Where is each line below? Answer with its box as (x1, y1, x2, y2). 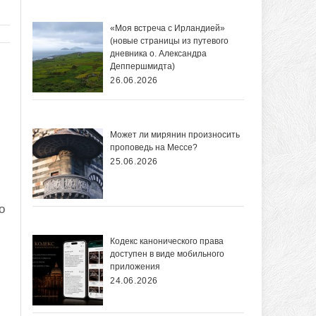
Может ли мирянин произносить (110, 130, 240, 140)
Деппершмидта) (110, 61, 175, 72)
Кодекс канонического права (110, 236, 224, 247)
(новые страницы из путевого (110, 36, 229, 47)
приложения (110, 262, 160, 272)
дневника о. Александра (110, 49, 207, 59)
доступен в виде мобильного (110, 249, 224, 260)
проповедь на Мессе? (110, 142, 197, 153)
